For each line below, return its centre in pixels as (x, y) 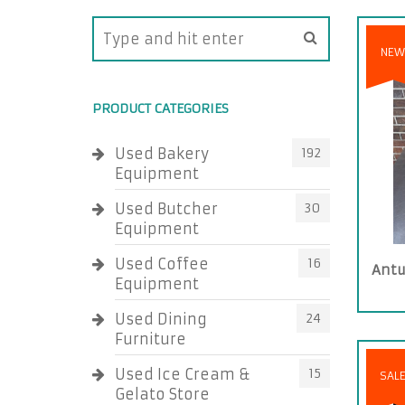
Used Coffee (162, 264)
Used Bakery (162, 154)
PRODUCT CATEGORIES (160, 108)
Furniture (151, 339)
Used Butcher (166, 209)
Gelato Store (162, 394)
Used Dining (161, 319)
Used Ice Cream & (183, 374)
